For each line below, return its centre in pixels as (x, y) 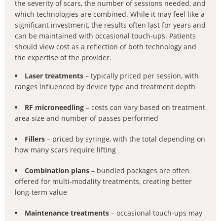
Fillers (35, 139)
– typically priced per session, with (141, 76)
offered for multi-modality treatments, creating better (103, 181)
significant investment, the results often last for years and (110, 25)
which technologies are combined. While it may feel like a (110, 14)
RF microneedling (54, 107)
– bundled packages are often (139, 170)
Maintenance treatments (67, 213)
